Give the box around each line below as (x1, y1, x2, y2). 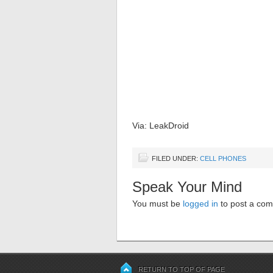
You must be (132, 199, 183, 208)
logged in (183, 199, 218, 208)
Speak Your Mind (132, 179, 242, 195)
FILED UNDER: (152, 155, 200, 162)
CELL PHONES (200, 155, 246, 162)
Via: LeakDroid (132, 121, 189, 130)
